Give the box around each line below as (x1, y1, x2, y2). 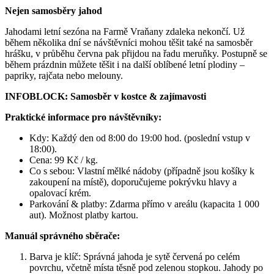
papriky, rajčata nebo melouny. (5, 70, 123, 81)
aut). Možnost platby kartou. (29, 209, 138, 220)
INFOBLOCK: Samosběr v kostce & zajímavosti (5, 91, 206, 102)
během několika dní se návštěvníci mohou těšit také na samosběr (5, 37, 253, 48)
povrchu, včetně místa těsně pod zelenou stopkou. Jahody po (29, 262, 263, 273)
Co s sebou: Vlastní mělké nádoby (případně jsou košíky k (29, 165, 254, 176)
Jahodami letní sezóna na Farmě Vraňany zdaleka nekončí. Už (5, 26, 245, 37)
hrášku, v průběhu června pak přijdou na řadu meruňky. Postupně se (5, 48, 267, 59)
